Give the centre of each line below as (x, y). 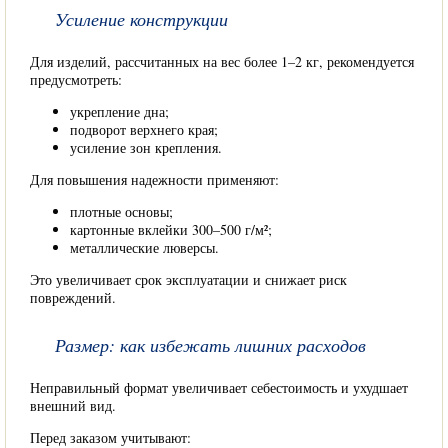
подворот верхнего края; (144, 129)
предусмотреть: (76, 79)
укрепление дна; (119, 111)
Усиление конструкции (141, 19)
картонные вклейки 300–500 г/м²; (171, 229)
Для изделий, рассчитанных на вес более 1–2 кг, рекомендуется (222, 61)
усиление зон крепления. (146, 147)
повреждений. (73, 297)
